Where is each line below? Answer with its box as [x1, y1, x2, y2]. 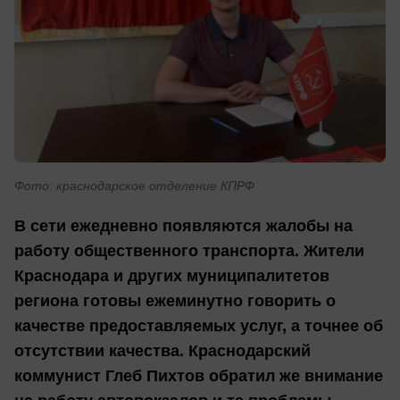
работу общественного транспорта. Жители [14, 242, 364, 261]
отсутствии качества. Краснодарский [14, 342, 311, 361]
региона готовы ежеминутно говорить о [14, 292, 336, 311]
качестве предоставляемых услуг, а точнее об [14, 317, 383, 336]
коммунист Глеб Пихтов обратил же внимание [14, 367, 383, 386]
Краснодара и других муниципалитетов [14, 267, 329, 286]
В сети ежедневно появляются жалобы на [14, 217, 353, 236]
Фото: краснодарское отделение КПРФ [14, 178, 254, 193]
